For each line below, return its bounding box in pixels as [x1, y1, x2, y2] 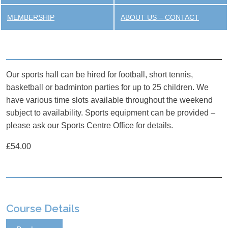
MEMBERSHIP [7, 13, 54, 21]
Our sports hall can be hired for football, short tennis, [6, 70, 193, 79]
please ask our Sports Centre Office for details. [6, 121, 173, 130]
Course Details [6, 202, 79, 215]
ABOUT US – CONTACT [121, 13, 199, 21]
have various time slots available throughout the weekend [6, 95, 213, 104]
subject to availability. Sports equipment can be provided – [6, 108, 215, 117]
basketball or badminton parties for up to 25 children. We [6, 82, 209, 92]
